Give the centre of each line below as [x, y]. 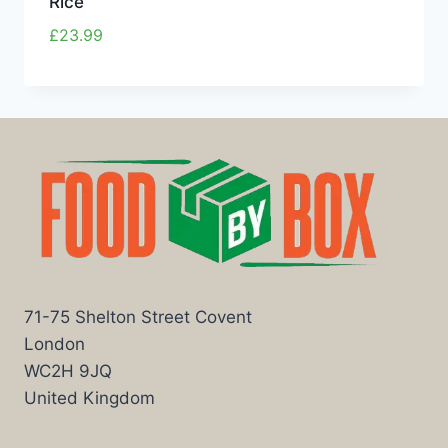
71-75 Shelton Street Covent [138, 317]
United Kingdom [89, 398]
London [54, 344]
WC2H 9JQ [68, 371]
